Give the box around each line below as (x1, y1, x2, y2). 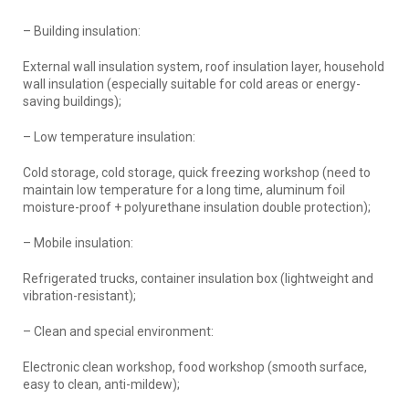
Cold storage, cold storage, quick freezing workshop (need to (23, 164, 371, 180)
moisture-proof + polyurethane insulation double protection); (23, 199, 371, 215)
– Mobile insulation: (23, 235, 133, 250)
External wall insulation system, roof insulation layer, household (23, 58, 384, 74)
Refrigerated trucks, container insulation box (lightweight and (23, 270, 373, 286)
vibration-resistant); (23, 288, 136, 303)
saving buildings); (23, 93, 121, 109)
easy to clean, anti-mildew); (23, 376, 180, 392)
